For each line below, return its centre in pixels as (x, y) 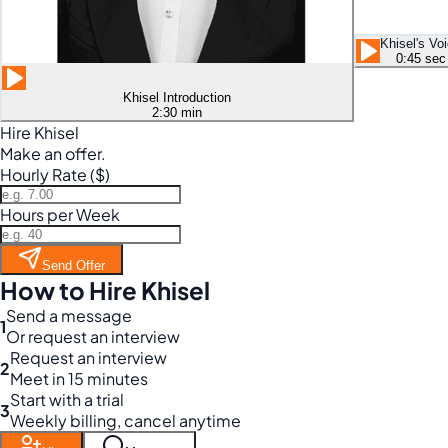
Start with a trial (67, 399)
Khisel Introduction (177, 97)
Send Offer (73, 265)
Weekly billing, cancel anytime (125, 420)
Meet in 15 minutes (79, 378)
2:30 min (177, 112)
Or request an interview (93, 336)
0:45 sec (420, 58)
